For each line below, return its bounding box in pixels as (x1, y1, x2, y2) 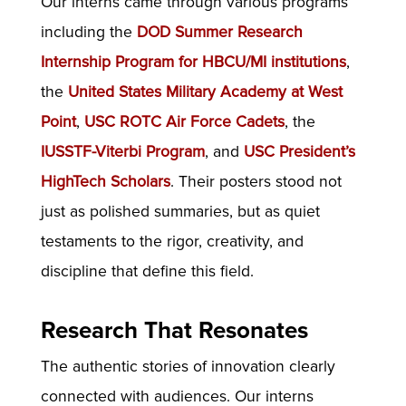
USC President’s (243, 142, 355, 162)
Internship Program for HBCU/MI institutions (40, 53, 346, 72)
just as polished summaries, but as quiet (40, 202, 320, 222)
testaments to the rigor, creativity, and (40, 232, 304, 252)
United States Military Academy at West (67, 82, 343, 102)
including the (40, 23, 137, 43)
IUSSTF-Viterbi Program (40, 142, 205, 162)
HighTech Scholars (40, 172, 170, 192)
